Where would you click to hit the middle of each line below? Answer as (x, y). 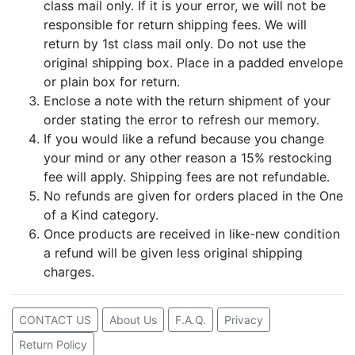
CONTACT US (55, 319)
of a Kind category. (101, 214)
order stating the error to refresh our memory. (181, 119)
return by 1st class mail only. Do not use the (175, 43)
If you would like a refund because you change (184, 138)
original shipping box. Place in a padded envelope (193, 62)
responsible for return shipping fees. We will (175, 24)
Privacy (244, 319)
